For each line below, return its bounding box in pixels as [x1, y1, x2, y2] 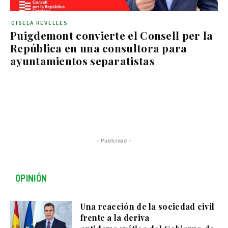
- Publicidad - [96, 137, 132, 144]
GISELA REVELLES [11, 19, 68, 26]
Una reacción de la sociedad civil [80, 201, 215, 212]
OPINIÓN [15, 173, 47, 184]
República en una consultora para [10, 41, 187, 55]
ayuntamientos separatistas [10, 53, 155, 68]
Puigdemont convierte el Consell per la [10, 28, 213, 42]
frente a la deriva [80, 212, 150, 223]
